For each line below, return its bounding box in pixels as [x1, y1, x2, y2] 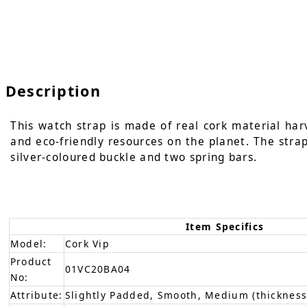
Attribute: [10, 288, 63, 302]
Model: [10, 236, 47, 250]
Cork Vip [64, 236, 110, 250]
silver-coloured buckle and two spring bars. [10, 149, 258, 164]
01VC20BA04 [64, 262, 131, 275]
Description [5, 81, 101, 101]
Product [10, 254, 52, 268]
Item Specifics [186, 219, 265, 233]
